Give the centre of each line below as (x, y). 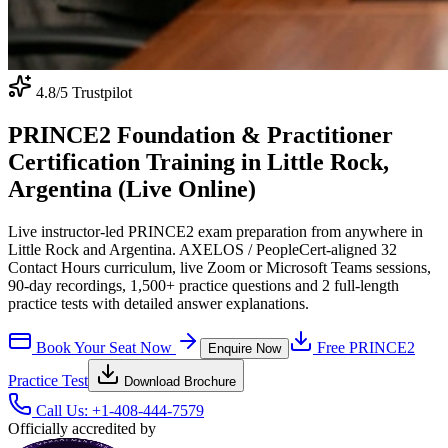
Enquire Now (244, 348)
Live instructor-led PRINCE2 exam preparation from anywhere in (215, 231)
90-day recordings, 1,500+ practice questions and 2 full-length (203, 285)
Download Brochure (178, 381)
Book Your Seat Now (104, 347)
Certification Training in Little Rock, (198, 161)
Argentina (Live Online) (132, 188)
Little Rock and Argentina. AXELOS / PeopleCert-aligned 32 (202, 249)
